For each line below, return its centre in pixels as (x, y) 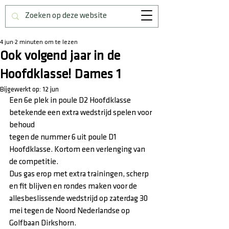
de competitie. (34, 162)
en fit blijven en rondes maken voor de (73, 186)
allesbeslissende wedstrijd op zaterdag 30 (79, 199)
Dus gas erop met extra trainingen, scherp (80, 174)
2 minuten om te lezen (46, 42)
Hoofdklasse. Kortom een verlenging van (78, 150)
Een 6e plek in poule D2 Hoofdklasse (71, 100)
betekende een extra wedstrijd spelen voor (81, 113)
